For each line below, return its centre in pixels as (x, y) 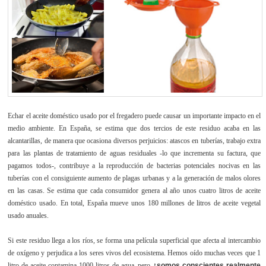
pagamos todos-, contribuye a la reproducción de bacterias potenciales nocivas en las (134, 165)
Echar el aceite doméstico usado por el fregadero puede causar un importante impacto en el (134, 115)
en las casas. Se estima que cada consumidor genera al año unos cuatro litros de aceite (134, 190)
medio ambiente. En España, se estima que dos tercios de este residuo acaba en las (134, 128)
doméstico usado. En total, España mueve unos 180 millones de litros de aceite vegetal (134, 203)
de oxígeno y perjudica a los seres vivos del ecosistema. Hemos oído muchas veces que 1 (134, 253)
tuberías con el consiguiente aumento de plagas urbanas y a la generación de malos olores (134, 178)
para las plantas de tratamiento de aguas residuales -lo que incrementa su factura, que (134, 153)
